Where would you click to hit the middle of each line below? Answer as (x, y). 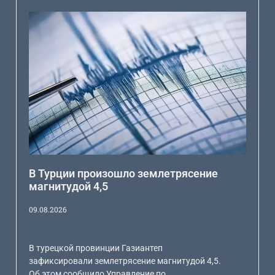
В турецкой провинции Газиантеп (96, 248)
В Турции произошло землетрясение (124, 173)
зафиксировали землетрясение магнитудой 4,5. (125, 261)
